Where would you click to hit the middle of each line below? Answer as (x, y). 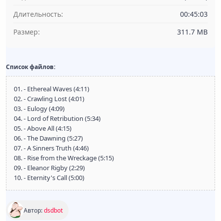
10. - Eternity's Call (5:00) (49, 178)
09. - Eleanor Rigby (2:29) (49, 168)
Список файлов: (31, 67)
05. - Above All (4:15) (43, 128)
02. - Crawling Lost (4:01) (49, 99)
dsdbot (53, 210)
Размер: (27, 32)
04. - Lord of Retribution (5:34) (57, 118)
